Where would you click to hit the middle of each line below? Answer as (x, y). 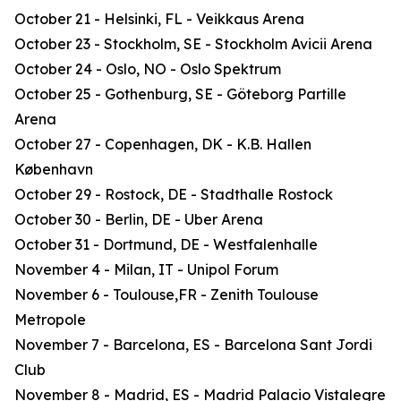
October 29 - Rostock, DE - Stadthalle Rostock (174, 195)
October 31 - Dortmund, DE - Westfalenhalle (166, 245)
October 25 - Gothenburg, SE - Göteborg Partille (180, 94)
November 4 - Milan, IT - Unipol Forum (146, 270)
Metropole (50, 320)
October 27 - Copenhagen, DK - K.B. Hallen (163, 145)
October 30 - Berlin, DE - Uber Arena (139, 220)
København (54, 170)
